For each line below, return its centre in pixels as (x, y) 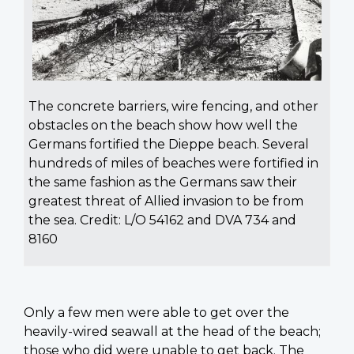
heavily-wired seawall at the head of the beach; (172, 332)
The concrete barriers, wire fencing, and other (173, 107)
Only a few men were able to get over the (156, 313)
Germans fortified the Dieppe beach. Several (169, 145)
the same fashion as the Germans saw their (163, 183)
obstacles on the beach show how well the (163, 126)
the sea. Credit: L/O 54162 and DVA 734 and (162, 220)
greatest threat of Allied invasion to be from (166, 201)
